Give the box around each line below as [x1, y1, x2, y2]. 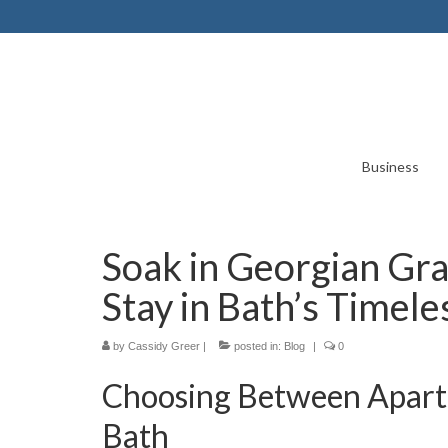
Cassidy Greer [128, 340, 200, 352]
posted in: [231, 340, 284, 352]
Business [361, 158, 419, 175]
